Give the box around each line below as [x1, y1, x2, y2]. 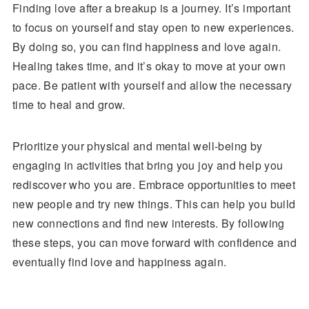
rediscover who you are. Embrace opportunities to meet [12, 177, 296, 192]
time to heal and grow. [12, 97, 126, 112]
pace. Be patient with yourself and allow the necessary [12, 77, 292, 93]
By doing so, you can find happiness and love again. [12, 39, 281, 54]
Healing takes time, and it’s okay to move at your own [12, 58, 286, 74]
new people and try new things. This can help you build [12, 196, 296, 212]
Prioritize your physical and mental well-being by [12, 138, 263, 154]
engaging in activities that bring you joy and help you [12, 157, 283, 173]
